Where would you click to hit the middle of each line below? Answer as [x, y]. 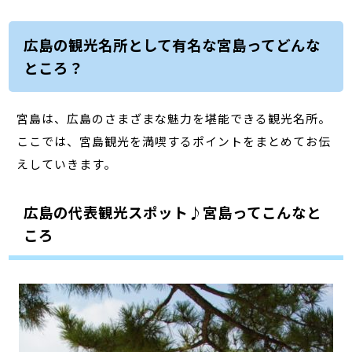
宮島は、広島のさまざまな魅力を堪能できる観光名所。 [174, 118]
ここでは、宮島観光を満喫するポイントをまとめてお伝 [174, 141]
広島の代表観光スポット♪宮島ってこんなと [172, 212]
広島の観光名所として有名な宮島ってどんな [172, 45]
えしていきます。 [67, 163]
